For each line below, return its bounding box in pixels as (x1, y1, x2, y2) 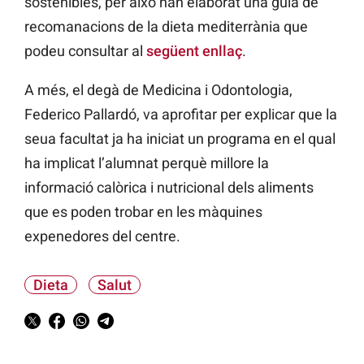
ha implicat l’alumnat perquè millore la (24, 154, 269, 172)
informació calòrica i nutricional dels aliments (24, 179, 314, 197)
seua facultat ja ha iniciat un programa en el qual (24, 130, 336, 148)
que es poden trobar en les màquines (24, 203, 262, 221)
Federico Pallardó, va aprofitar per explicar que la (24, 106, 337, 123)
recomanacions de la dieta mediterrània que (24, 18, 308, 36)
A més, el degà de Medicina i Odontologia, (24, 81, 292, 99)
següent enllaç (146, 42, 242, 60)
